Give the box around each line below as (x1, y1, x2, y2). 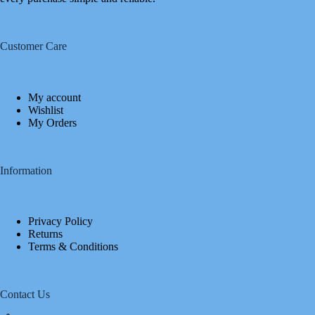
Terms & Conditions (28, 240, 118, 253)
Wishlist (28, 103, 63, 116)
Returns (28, 228, 63, 240)
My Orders (28, 116, 77, 129)
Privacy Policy (28, 215, 93, 228)
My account (28, 91, 81, 103)
